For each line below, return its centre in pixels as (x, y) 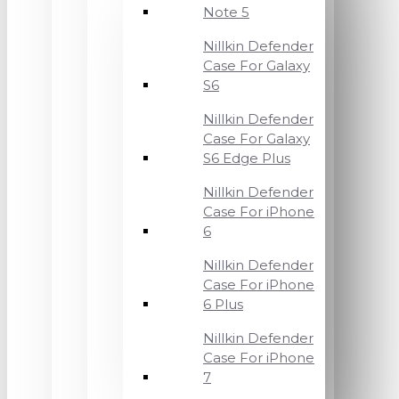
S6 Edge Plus (247, 158)
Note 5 (226, 12)
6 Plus (223, 304)
